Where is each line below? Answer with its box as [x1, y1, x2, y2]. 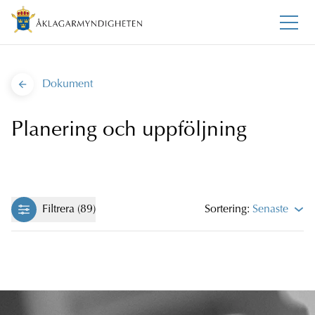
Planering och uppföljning [11, 120, 247, 142]
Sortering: [204, 204, 252, 216]
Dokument [42, 79, 93, 91]
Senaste [252, 204, 288, 216]
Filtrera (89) [42, 204, 96, 216]
